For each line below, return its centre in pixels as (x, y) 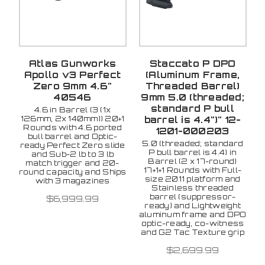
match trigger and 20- (72, 163)
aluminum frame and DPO (193, 214)
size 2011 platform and (193, 179)
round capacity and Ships (72, 172)
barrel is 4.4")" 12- (193, 119)
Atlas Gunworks (72, 63)
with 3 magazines (72, 180)
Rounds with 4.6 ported (72, 127)
